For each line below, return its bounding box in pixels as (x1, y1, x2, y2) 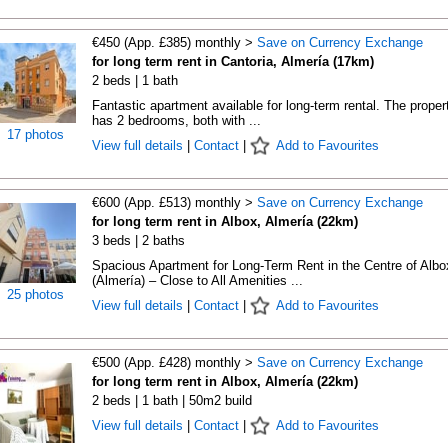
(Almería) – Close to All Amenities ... (91, 273, 303, 288)
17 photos (7, 127, 64, 142)
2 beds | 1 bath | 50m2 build (91, 393, 252, 408)
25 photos (7, 287, 64, 302)
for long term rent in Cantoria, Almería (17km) (91, 54, 374, 69)
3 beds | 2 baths (91, 233, 185, 248)
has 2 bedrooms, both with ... (91, 113, 261, 128)
